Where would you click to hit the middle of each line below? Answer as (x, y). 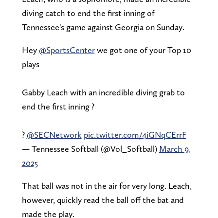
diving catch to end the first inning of (88, 13)
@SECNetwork (54, 135)
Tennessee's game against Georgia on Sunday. (104, 27)
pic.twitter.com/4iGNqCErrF (135, 135)
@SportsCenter (67, 50)
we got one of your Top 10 (143, 50)
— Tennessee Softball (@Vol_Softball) (90, 149)
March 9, (175, 149)
